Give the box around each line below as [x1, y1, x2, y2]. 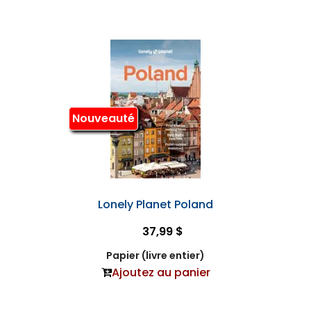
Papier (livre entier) [106, 248, 205, 262]
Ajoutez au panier [111, 264, 210, 280]
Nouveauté [72, 110, 135, 127]
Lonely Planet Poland [98, 196, 213, 212]
